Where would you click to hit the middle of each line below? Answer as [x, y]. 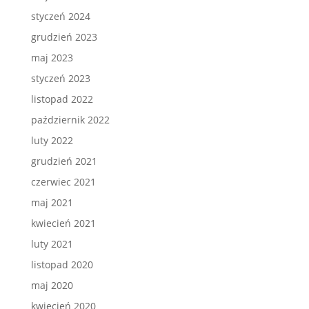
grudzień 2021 [64, 161]
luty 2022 [52, 141]
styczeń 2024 [60, 17]
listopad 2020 [62, 265]
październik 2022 [70, 120]
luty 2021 [52, 244]
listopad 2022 [62, 99]
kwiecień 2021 [63, 223]
